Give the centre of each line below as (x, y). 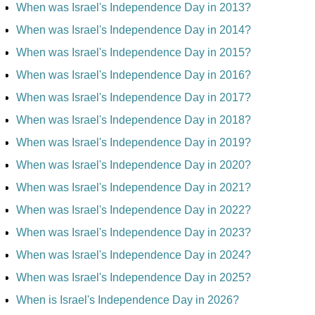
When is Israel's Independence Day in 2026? (128, 300)
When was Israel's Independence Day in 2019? (134, 143)
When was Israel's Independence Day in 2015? (134, 53)
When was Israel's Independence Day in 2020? (134, 165)
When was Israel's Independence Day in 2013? (134, 8)
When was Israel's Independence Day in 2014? (134, 30)
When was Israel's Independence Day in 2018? (134, 120)
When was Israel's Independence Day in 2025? (134, 278)
